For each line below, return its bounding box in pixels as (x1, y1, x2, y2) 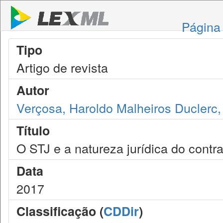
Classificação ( (16, 202, 104, 220)
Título (16, 121, 50, 139)
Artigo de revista (16, 58, 108, 76)
